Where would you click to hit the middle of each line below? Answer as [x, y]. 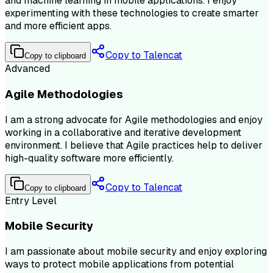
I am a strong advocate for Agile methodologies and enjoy [134, 119]
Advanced [27, 69]
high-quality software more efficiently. [89, 158]
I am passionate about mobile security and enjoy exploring [136, 252]
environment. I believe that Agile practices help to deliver [134, 145]
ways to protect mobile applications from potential [119, 264]
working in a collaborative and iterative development [123, 132]
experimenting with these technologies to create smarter [132, 13]
